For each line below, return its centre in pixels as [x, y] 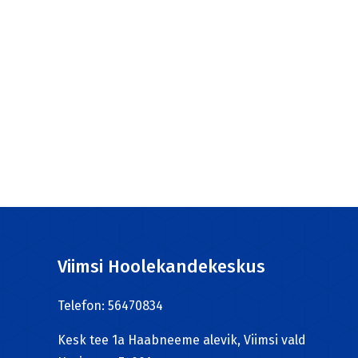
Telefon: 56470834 [110, 306]
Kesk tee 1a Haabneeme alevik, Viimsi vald [182, 340]
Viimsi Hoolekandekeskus [161, 267]
